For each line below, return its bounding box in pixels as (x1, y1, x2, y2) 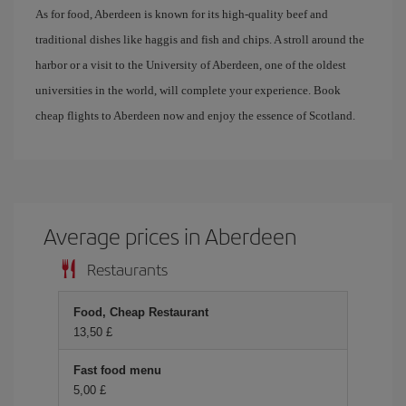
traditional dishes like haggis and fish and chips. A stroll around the (35, 33, 364, 46)
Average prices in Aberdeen (43, 220, 297, 251)
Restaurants (87, 257, 168, 280)
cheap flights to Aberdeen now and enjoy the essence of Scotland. (35, 109, 355, 122)
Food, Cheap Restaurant (73, 305, 208, 319)
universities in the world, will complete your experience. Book (35, 83, 341, 97)
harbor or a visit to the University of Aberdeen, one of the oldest (35, 58, 346, 72)
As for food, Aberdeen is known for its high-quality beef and (35, 7, 328, 21)
